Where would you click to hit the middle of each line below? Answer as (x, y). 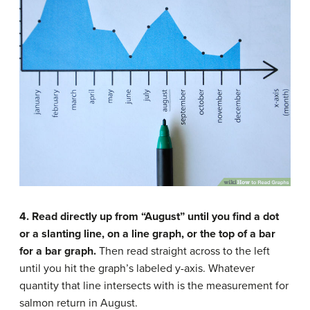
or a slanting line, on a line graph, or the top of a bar (147, 234)
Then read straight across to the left (183, 251)
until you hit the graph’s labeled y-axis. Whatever (137, 268)
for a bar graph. (58, 251)
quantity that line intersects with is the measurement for (154, 286)
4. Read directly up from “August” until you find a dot (149, 217)
